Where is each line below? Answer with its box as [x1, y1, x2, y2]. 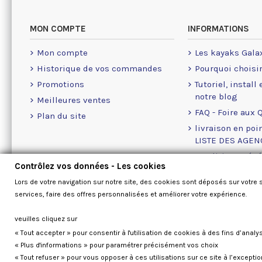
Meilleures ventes [36, 94, 111, 105]
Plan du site [36, 110, 86, 121]
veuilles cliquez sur [15, 215, 77, 223]
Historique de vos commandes [36, 63, 162, 74]
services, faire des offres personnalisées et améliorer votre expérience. [15, 190, 247, 198]
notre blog [194, 91, 237, 102]
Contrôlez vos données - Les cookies [15, 161, 166, 171]
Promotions [36, 78, 84, 89]
